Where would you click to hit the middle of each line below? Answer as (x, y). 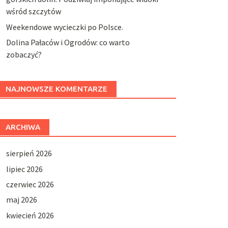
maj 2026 (21, 200)
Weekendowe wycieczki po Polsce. (64, 27)
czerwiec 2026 (30, 184)
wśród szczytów (33, 11)
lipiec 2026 (24, 169)
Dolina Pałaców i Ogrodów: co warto (68, 42)
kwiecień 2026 (30, 215)
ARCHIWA (23, 127)
